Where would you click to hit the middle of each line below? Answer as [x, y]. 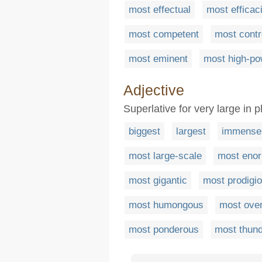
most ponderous [164, 230]
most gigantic [158, 181]
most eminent [158, 59]
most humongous [166, 205]
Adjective [154, 90]
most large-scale [165, 156]
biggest [144, 132]
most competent [164, 35]
